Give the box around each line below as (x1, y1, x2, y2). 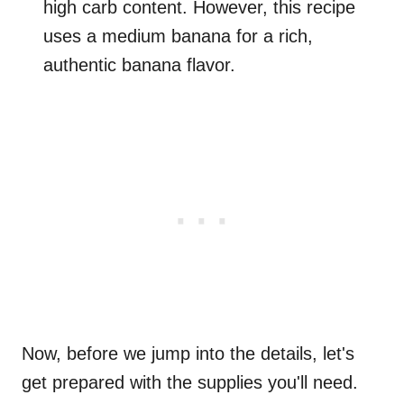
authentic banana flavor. (43, 55, 235, 76)
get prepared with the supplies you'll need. (22, 372, 358, 393)
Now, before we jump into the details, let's (22, 344, 354, 364)
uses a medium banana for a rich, (43, 26, 313, 47)
